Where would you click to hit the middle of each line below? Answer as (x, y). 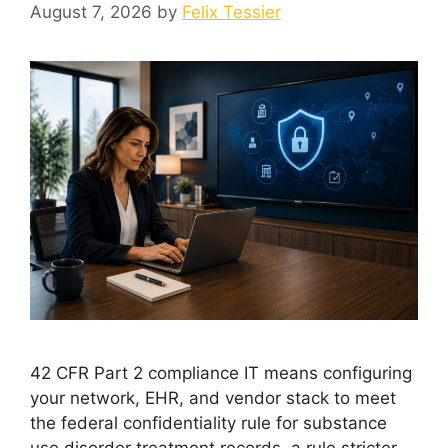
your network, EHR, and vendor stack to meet (213, 397)
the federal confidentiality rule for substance (208, 422)
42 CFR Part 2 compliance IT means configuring (221, 372)
